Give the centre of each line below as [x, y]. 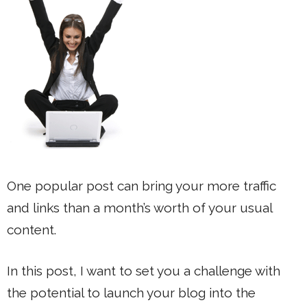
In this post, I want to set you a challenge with [144, 271]
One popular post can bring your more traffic [142, 185]
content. [32, 229]
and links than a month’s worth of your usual [139, 207]
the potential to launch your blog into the [131, 293]
